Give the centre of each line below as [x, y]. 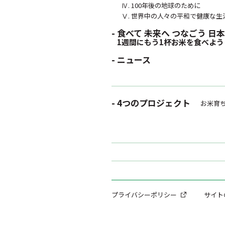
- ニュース [131, 60]
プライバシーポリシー [144, 195]
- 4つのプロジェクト [151, 103]
